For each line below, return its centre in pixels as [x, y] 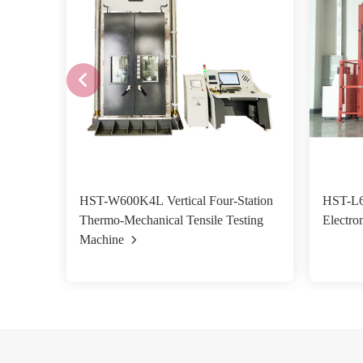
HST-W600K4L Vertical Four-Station [176, 201]
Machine [102, 239]
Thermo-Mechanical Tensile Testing [171, 220]
